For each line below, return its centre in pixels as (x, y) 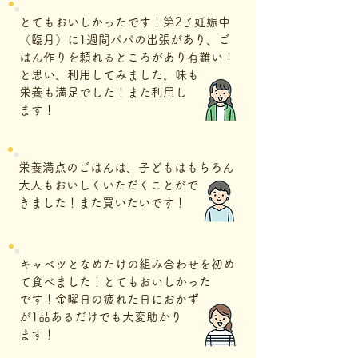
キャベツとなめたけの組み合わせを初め (127, 264)
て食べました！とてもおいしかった (115, 282)
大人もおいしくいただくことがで (108, 185)
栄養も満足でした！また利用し (103, 92)
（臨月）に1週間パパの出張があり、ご (125, 40)
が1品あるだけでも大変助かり (101, 317)
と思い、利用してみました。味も (109, 75)
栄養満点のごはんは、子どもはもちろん (126, 167)
